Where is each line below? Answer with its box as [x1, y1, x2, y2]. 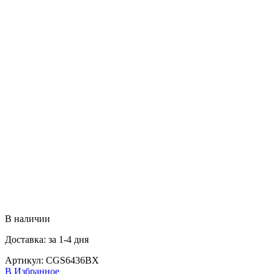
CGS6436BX [46, 254, 99, 265]
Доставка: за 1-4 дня [5, 234, 89, 245]
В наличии [5, 213, 50, 224]
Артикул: [5, 254, 46, 265]
